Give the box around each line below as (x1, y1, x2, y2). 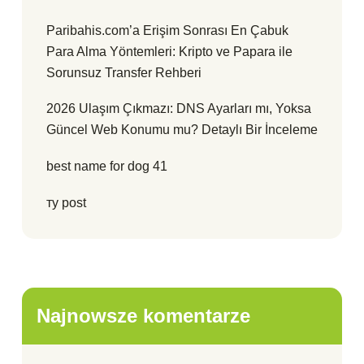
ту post (46, 196, 86, 210)
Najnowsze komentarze (37, 305, 250, 327)
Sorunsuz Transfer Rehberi (46, 66, 201, 80)
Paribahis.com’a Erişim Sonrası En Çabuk (46, 24, 288, 38)
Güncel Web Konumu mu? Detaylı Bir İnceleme (46, 123, 318, 137)
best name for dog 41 (46, 159, 167, 174)
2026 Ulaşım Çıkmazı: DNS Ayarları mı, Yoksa (46, 102, 311, 116)
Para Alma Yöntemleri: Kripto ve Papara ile (46, 45, 292, 59)
